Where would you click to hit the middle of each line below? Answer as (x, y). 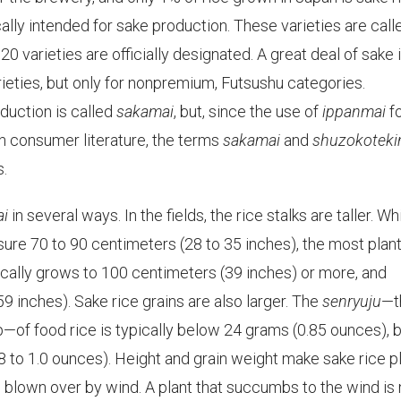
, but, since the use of (248, 112)
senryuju (352, 302)
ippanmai (354, 112)
